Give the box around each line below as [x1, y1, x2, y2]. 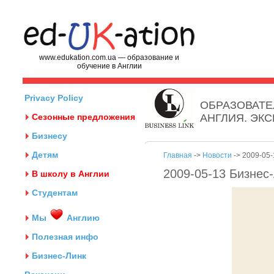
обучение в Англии [76, 62, 142, 70]
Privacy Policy [24, 93, 83, 103]
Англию [64, 213, 100, 223]
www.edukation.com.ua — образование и [39, 53, 179, 62]
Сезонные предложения [32, 112, 135, 122]
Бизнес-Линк [32, 251, 86, 261]
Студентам [32, 188, 78, 198]
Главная [163, 151, 192, 160]
